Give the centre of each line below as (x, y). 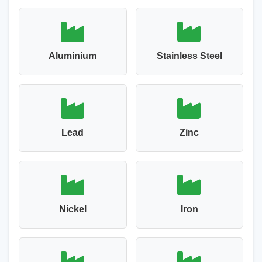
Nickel (73, 209)
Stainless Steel (189, 56)
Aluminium (73, 56)
